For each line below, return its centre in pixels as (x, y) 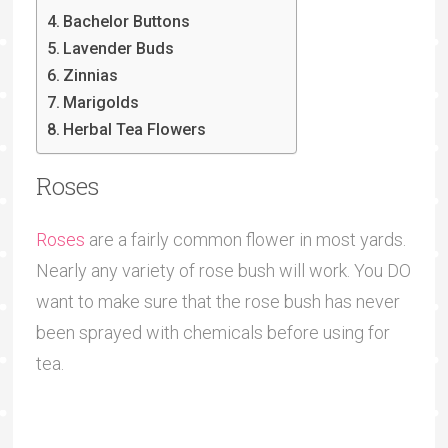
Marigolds (101, 102)
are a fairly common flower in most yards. (245, 239)
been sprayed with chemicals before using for (212, 332)
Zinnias (91, 75)
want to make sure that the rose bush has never (217, 301)
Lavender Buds (119, 48)
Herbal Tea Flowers (135, 129)
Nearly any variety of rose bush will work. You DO (223, 270)
